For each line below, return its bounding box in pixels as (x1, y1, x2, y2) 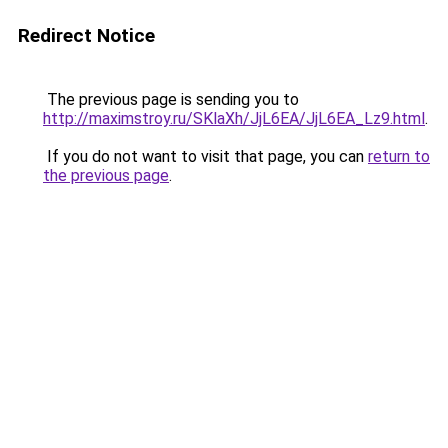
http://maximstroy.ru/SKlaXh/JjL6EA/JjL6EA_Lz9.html (43, 109, 425, 128)
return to (368, 147, 430, 166)
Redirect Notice (18, 24, 155, 47)
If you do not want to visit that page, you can (43, 147, 368, 166)
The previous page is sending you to (43, 90, 299, 109)
